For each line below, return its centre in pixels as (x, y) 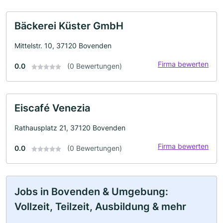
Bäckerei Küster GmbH (69, 26)
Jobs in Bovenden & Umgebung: (91, 192)
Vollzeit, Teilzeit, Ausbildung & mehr (100, 207)
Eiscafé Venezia (52, 108)
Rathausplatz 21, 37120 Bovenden (70, 128)
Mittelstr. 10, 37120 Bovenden (63, 46)
